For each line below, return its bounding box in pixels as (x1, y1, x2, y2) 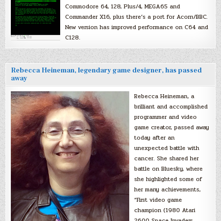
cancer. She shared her (134, 153, 199, 163)
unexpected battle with (134, 143, 200, 152)
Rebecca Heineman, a (134, 91, 195, 101)
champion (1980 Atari (134, 205, 196, 215)
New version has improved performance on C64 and (65, 22, 209, 32)
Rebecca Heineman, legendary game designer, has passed (11, 66, 202, 75)
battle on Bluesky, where (134, 164, 203, 173)
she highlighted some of (134, 174, 203, 184)
